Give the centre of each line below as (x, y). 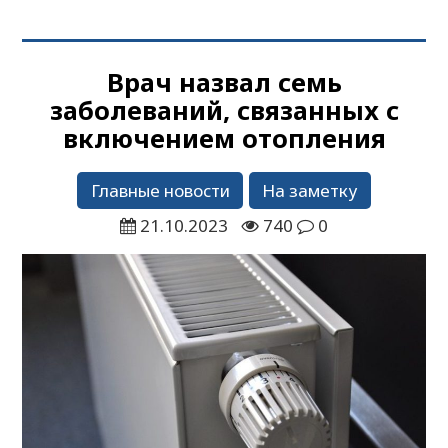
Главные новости (160, 190)
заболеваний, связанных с (224, 109)
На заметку (310, 190)
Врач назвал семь (224, 81)
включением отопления (224, 137)
